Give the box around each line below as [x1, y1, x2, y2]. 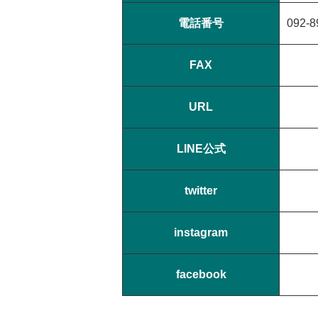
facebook [175, 268, 226, 281]
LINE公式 [176, 143, 226, 155]
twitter [185, 185, 217, 197]
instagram [174, 226, 228, 239]
